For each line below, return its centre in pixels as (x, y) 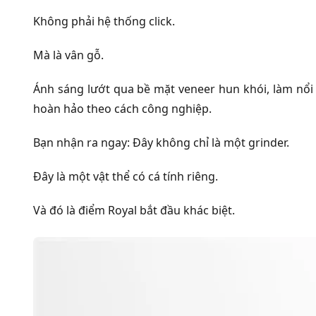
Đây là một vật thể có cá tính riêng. (126, 177)
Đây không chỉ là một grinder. (211, 143)
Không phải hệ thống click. (104, 22)
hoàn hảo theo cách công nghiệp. (122, 109)
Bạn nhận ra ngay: (81, 143)
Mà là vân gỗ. (68, 55)
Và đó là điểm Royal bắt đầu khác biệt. (134, 211)
